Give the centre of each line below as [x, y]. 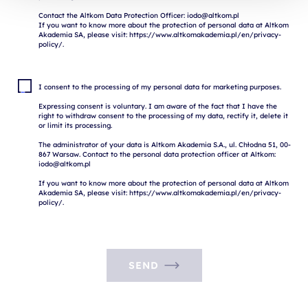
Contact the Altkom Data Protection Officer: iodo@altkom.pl [139, 15]
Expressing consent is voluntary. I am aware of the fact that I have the [158, 106]
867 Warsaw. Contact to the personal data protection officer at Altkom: [157, 154]
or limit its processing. [75, 125]
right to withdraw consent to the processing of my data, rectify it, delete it [163, 115]
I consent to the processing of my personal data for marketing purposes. [160, 87]
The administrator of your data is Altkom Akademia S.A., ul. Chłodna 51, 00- [165, 144]
